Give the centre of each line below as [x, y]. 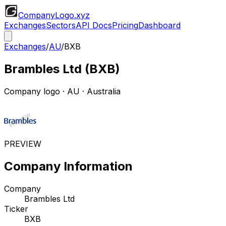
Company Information [68, 166]
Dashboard [159, 25]
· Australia [100, 91]
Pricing [125, 25]
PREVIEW [23, 144]
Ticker [16, 209]
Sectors [61, 25]
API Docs [94, 25]
